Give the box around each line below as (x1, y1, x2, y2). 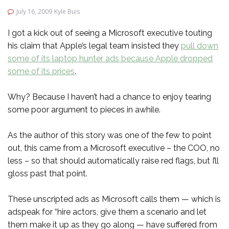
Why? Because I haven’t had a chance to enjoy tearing (8, 92, 211, 102)
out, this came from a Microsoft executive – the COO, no (8, 143, 220, 153)
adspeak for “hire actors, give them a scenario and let (8, 207, 207, 217)
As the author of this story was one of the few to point (8, 130, 212, 140)
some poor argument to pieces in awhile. (8, 105, 161, 114)
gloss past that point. (8, 169, 87, 178)
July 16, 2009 (16, 7, 52, 16)
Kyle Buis (54, 7, 80, 16)
